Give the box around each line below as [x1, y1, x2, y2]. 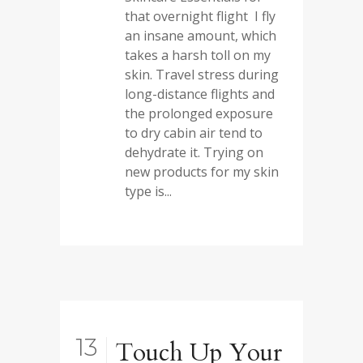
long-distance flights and [125, 85, 275, 103]
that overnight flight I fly [125, 7, 275, 25]
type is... [125, 182, 172, 200]
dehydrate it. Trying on [125, 143, 263, 161]
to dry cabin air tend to [125, 124, 263, 142]
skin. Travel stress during [125, 66, 279, 83]
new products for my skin [125, 163, 279, 181]
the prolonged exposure [125, 105, 273, 122]
